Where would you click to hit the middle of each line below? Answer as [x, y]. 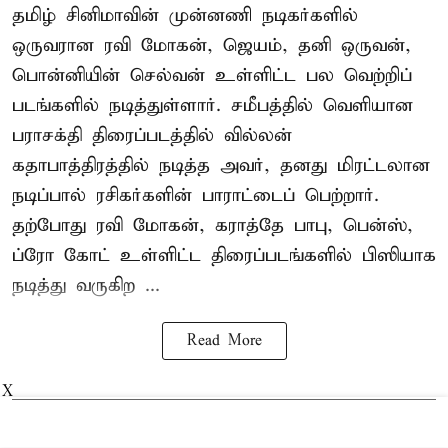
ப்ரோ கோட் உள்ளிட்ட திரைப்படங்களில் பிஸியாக [224, 255]
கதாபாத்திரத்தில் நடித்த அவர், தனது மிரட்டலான [221, 165]
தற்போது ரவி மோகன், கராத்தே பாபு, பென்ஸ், [212, 225]
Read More [224, 340]
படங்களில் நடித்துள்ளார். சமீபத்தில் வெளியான [212, 105]
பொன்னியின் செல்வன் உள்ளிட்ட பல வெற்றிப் [212, 75]
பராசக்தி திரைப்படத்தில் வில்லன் [152, 135]
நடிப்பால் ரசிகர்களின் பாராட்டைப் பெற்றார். [195, 195]
